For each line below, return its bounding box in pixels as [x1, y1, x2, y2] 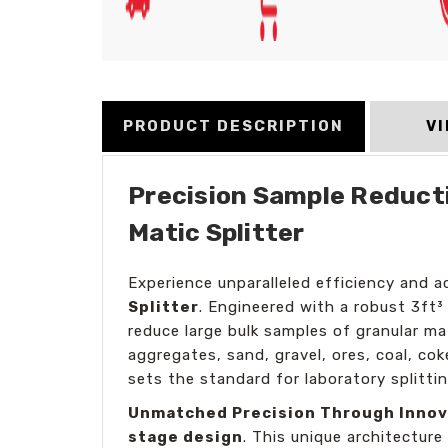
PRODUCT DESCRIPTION [123, 116, 344, 135]
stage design [128, 427, 243, 446]
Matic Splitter [128, 217, 305, 247]
